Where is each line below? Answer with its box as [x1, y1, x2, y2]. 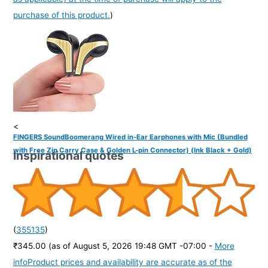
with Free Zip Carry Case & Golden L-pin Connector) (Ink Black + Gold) [13, 146, 252, 155]
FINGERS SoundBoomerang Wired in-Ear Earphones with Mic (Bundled [13, 133, 248, 142]
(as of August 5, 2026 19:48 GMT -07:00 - [48, 241, 215, 251]
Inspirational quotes [13, 148, 124, 163]
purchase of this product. [13, 10, 110, 20]
